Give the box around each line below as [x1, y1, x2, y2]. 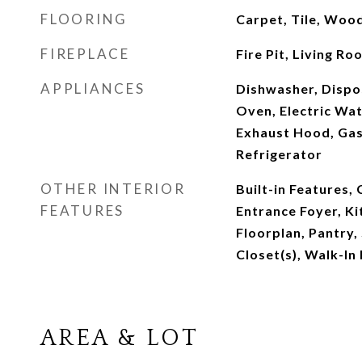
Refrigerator [235, 146, 322, 162]
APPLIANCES [40, 80, 145, 97]
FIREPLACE [40, 45, 130, 62]
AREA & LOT [40, 325, 199, 351]
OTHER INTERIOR [40, 180, 186, 197]
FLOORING [40, 11, 128, 27]
